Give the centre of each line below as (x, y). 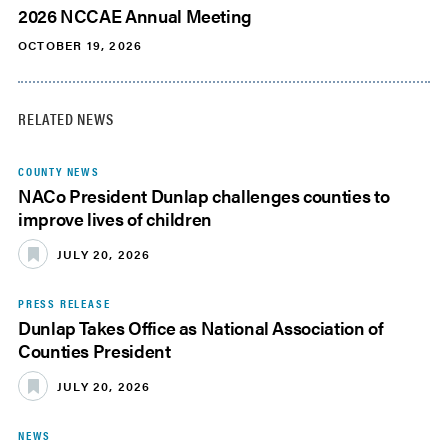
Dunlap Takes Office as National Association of (201, 328)
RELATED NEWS (66, 119)
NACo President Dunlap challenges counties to (204, 196)
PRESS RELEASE (64, 303)
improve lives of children (115, 219)
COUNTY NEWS (59, 171)
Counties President (94, 351)
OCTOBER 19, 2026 (80, 45)
